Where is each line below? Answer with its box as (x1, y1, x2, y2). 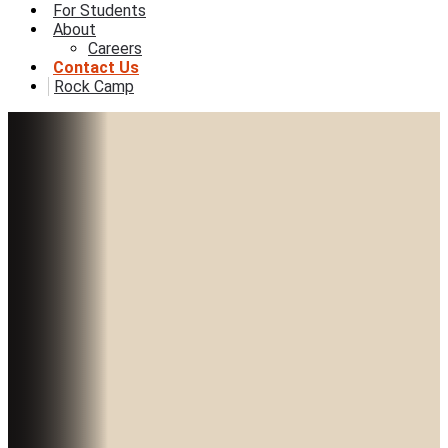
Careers (88, 39, 142, 58)
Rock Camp (54, 77, 134, 96)
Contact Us (53, 58, 139, 77)
